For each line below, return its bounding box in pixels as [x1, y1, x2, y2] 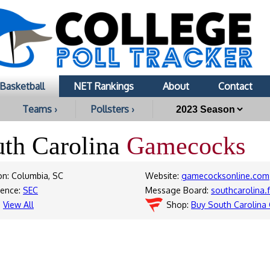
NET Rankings [74, 80, 134, 92]
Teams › [22, 103, 57, 115]
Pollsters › [91, 103, 134, 115]
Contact [218, 80, 253, 92]
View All [3, 199, 34, 210]
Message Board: [145, 185, 211, 195]
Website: [145, 171, 181, 181]
